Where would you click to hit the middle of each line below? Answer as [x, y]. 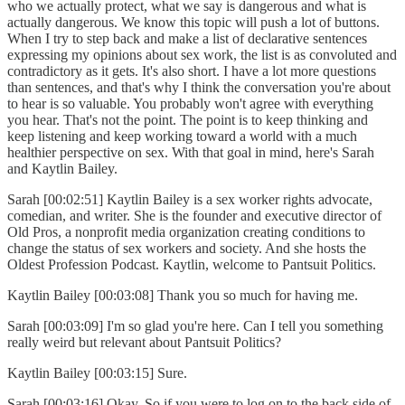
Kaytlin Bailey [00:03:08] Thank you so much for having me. [186, 296]
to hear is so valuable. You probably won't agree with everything [190, 104]
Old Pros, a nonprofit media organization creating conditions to [186, 232]
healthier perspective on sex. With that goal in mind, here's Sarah [191, 153]
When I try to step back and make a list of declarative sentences [187, 39]
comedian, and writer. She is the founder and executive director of [194, 216]
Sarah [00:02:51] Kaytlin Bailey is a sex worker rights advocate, [190, 200]
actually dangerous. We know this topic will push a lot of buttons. [193, 23]
